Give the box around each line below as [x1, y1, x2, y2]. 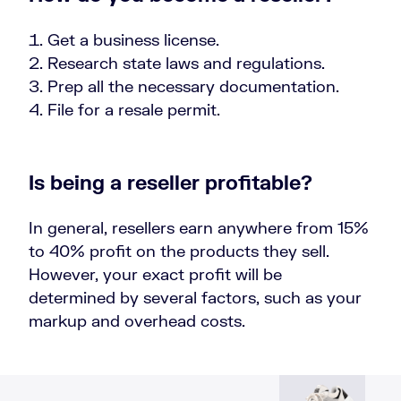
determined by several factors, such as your [29, 287, 362, 308]
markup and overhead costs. [29, 311, 250, 331]
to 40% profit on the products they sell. [29, 241, 329, 261]
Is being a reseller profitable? [29, 170, 312, 195]
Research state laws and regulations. [47, 53, 325, 73]
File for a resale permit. [47, 99, 220, 120]
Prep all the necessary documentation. [47, 76, 339, 97]
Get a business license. [47, 30, 219, 50]
